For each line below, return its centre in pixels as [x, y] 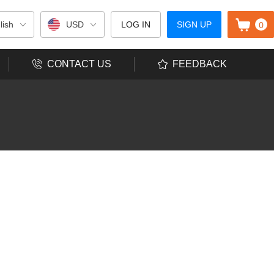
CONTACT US [79, 64]
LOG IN [136, 24]
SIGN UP [194, 24]
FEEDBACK [200, 64]
